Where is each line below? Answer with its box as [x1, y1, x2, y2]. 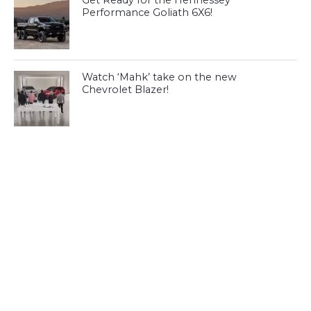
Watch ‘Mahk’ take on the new [82, 70, 237, 83]
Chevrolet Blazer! [82, 83, 169, 96]
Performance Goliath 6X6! [82, 6, 213, 19]
